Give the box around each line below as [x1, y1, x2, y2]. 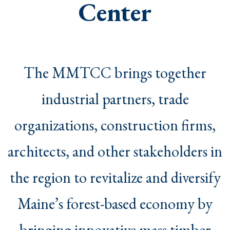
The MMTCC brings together [24, 63, 206, 83]
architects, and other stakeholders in [8, 141, 222, 162]
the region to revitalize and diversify [9, 167, 221, 188]
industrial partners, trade [41, 89, 189, 109]
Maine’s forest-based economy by [17, 194, 213, 214]
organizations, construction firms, [14, 115, 216, 136]
